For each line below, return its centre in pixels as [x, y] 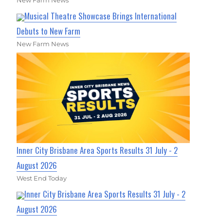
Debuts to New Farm [49, 31]
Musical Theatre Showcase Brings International [101, 16]
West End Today [42, 178]
